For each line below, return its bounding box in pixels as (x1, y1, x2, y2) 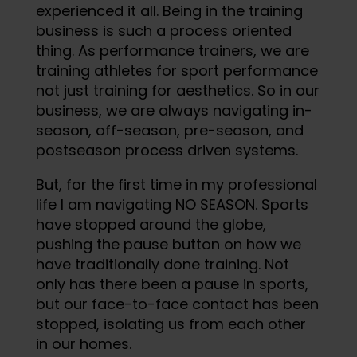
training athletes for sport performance (35, 60, 318, 80)
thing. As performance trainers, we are (35, 40, 309, 61)
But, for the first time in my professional (35, 174, 317, 194)
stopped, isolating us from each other (35, 313, 306, 334)
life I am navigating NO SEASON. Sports (35, 194, 308, 214)
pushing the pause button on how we (35, 233, 301, 254)
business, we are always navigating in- (35, 100, 312, 120)
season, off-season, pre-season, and (35, 120, 304, 140)
